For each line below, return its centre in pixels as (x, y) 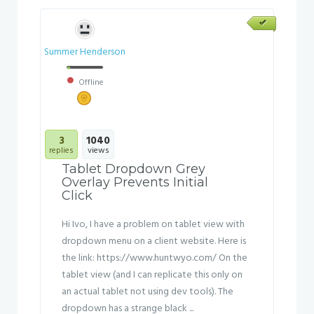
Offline (90, 83)
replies (61, 151)
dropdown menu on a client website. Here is (154, 241)
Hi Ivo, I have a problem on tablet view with (153, 225)
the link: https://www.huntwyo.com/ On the (155, 258)
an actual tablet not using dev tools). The (148, 292)
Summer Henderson (85, 52)
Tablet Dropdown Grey (134, 169)
